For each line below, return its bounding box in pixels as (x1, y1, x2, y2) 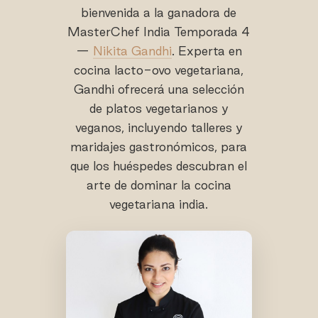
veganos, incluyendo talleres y (75, 121, 243, 134)
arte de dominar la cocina (86, 178, 231, 192)
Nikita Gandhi (92, 44, 172, 57)
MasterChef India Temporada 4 (67, 25, 251, 38)
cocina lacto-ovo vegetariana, (74, 63, 244, 77)
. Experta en (171, 44, 242, 57)
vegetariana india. (109, 197, 209, 211)
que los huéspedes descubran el (70, 159, 248, 172)
